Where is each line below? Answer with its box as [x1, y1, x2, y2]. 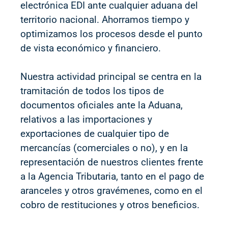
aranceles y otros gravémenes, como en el [20, 185, 203, 196]
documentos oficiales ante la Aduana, [20, 99, 183, 111]
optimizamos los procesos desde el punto [20, 27, 203, 40]
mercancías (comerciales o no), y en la [20, 142, 188, 154]
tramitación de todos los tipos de [20, 85, 164, 97]
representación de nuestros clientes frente [20, 156, 203, 168]
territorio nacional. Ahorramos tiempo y [20, 13, 189, 25]
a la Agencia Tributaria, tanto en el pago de [20, 170, 204, 182]
